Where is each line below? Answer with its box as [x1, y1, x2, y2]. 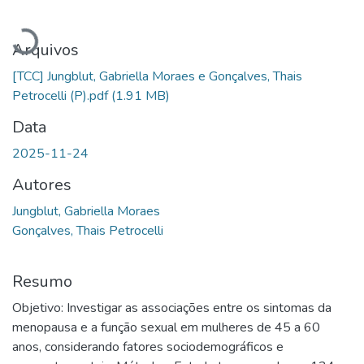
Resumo [12, 270, 72, 292]
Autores [12, 173, 71, 196]
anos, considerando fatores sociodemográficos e [12, 337, 284, 356]
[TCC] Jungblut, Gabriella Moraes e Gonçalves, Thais [12, 67, 302, 85]
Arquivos [12, 38, 79, 61]
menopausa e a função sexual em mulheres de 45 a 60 [12, 318, 320, 336]
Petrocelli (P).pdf [12, 86, 111, 105]
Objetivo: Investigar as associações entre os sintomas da [12, 298, 331, 317]
